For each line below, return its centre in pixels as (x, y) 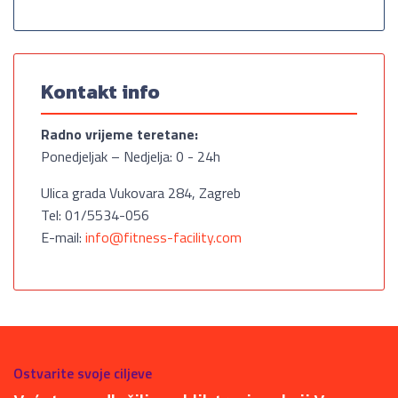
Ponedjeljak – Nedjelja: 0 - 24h (131, 156)
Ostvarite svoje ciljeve (83, 373)
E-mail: (63, 237)
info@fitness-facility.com (163, 237)
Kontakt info (100, 92)
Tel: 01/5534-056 (95, 215)
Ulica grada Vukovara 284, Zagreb (141, 193)
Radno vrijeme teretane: (119, 134)
